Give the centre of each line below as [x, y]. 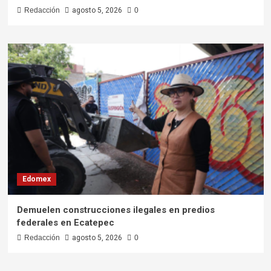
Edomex [36, 179]
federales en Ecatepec [65, 223]
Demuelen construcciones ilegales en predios [116, 210]
